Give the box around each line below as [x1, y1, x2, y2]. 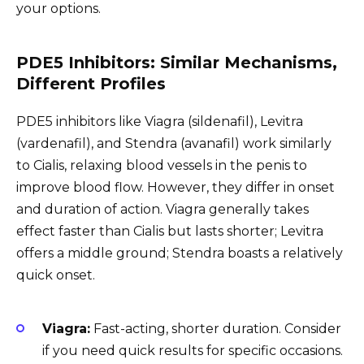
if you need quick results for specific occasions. [42, 342, 343, 358]
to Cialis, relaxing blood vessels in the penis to [16, 158, 307, 174]
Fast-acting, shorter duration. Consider [90, 320, 341, 336]
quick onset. [16, 267, 95, 284]
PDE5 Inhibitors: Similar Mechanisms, [16, 53, 337, 73]
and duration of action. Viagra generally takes [16, 201, 309, 218]
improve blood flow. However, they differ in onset [16, 180, 335, 196]
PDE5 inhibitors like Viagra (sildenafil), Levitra [16, 114, 303, 130]
